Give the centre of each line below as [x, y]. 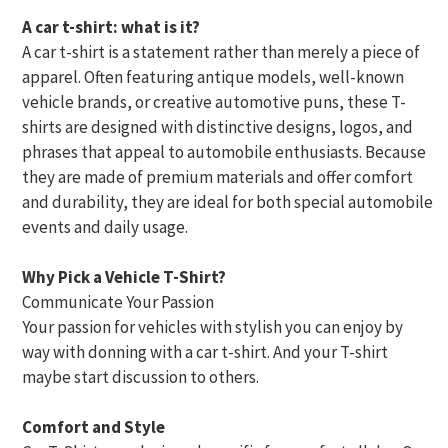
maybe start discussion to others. [140, 377]
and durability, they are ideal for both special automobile [227, 202]
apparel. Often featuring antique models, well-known [213, 77]
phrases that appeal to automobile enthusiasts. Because [224, 152]
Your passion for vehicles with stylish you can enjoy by [212, 327]
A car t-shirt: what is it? [112, 27]
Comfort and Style [93, 427]
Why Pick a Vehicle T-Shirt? [124, 277]
